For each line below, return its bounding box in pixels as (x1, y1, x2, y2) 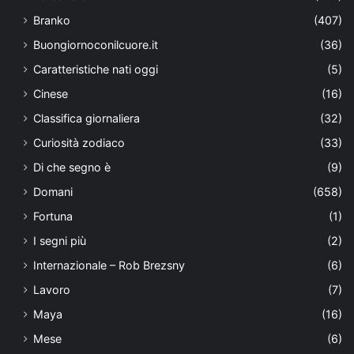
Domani (33, 185, 73, 199)
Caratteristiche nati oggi (33, 62, 158, 77)
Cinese (33, 87, 68, 101)
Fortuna (33, 209, 73, 224)
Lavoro (33, 283, 70, 297)
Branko (33, 13, 70, 28)
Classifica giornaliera (33, 111, 140, 126)
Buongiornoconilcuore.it (33, 38, 158, 52)
